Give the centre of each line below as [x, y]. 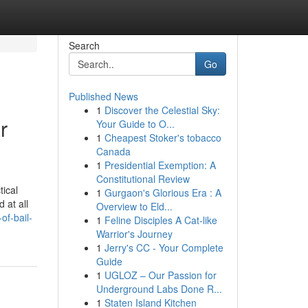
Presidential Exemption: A [160, 165]
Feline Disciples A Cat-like [161, 220]
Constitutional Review [143, 179]
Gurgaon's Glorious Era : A [163, 192]
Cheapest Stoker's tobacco [163, 137]
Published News [103, 96]
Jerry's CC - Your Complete [164, 247]
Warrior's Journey [134, 234]
